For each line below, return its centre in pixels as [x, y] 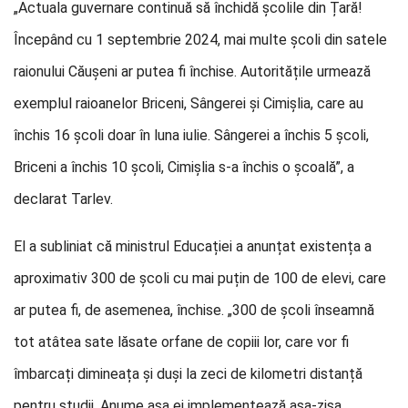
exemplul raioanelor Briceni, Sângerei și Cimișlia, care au [189, 103]
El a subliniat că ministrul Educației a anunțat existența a [193, 246]
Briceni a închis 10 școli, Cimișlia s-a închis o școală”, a [184, 167]
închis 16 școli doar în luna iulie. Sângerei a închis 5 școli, [191, 135]
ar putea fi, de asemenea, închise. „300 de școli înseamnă [194, 310]
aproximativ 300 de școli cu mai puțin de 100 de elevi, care [200, 278]
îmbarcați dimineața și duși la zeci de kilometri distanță [188, 374]
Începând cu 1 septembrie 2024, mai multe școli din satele [200, 40]
